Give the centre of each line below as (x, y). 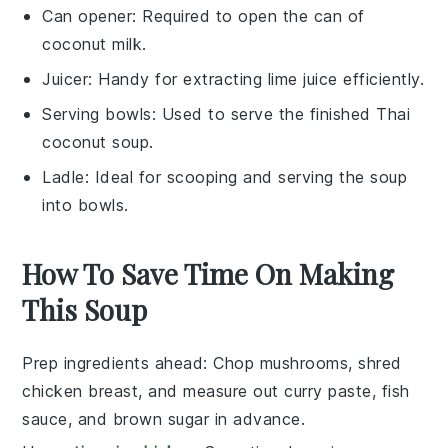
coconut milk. (94, 43)
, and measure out (211, 390)
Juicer (65, 78)
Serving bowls (97, 113)
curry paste (328, 390)
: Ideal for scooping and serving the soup (246, 176)
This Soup (85, 309)
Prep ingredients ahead (113, 362)
